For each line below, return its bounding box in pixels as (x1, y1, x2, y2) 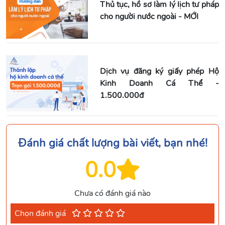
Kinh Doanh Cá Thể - (99, 77, 219, 89)
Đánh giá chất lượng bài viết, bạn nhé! (18, 135, 207, 151)
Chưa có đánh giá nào (74, 187, 151, 199)
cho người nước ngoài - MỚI (99, 11, 198, 22)
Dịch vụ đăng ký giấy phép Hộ (99, 65, 219, 77)
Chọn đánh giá (15, 207, 68, 219)
